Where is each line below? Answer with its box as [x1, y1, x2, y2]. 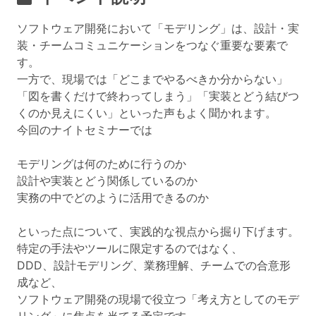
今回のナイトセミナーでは [17, 123, 152, 137]
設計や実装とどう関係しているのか [17, 174, 197, 188]
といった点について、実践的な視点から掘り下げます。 [17, 224, 299, 238]
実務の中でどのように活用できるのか [17, 190, 209, 205]
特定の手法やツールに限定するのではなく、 [17, 241, 243, 255]
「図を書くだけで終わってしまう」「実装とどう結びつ [17, 89, 299, 103]
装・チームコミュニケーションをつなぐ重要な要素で [17, 38, 288, 52]
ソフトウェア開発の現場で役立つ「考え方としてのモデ [17, 292, 299, 306]
